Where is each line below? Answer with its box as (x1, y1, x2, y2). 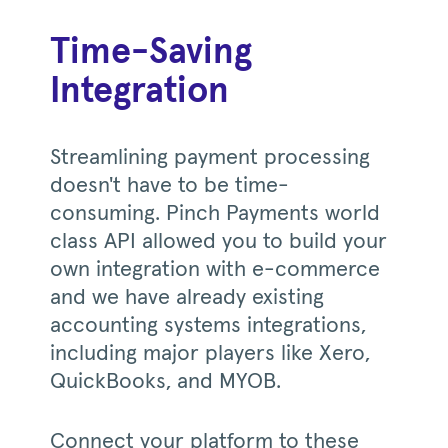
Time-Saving (50, 34, 252, 71)
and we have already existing (50, 286, 324, 309)
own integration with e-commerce (50, 258, 380, 281)
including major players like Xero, (50, 342, 370, 365)
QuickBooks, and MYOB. (50, 370, 281, 393)
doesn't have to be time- (50, 174, 289, 197)
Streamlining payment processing (50, 146, 370, 169)
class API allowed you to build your (50, 230, 387, 253)
